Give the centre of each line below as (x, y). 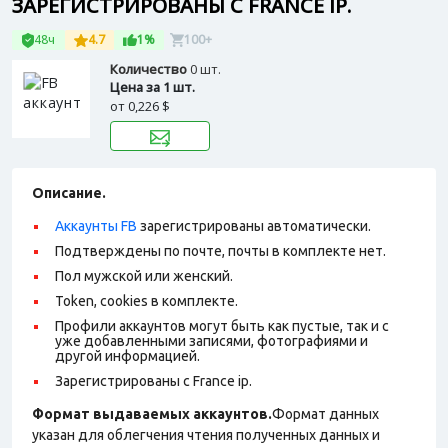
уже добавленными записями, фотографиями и (211, 341)
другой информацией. (127, 356)
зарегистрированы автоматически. (254, 226)
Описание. (69, 193)
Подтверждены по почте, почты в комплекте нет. (220, 251)
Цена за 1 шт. (152, 87)
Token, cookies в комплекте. (146, 301)
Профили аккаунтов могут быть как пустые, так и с (222, 326)
